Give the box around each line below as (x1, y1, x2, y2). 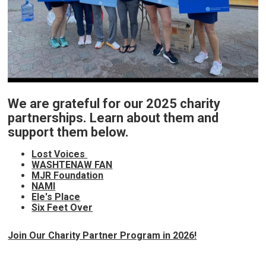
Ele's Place (31, 191, 81, 203)
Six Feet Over (31, 202, 93, 214)
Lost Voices (31, 148, 88, 160)
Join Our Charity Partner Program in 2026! (8, 230, 197, 242)
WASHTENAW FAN (31, 159, 113, 171)
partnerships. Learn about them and (8, 110, 219, 126)
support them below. (8, 125, 132, 140)
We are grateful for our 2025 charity (8, 96, 221, 112)
